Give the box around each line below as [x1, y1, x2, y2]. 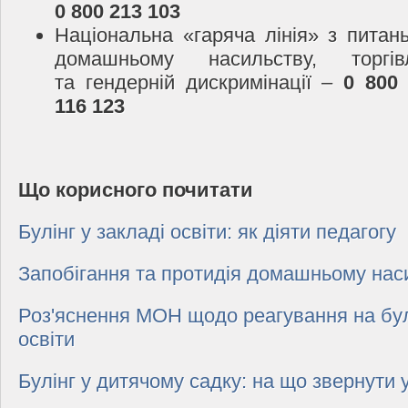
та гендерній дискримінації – [55, 71, 343, 95]
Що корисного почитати [18, 178, 253, 202]
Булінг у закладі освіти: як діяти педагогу [18, 220, 396, 244]
